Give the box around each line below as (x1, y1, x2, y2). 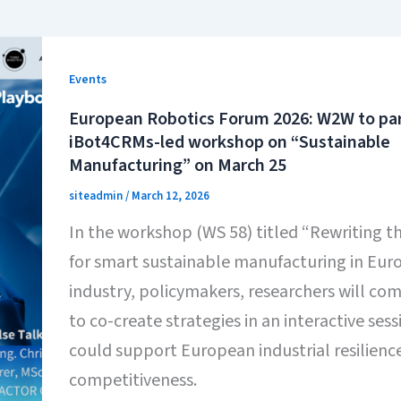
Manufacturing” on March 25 (68, 153, 286, 179)
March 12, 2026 (131, 188, 209, 205)
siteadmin (68, 188, 125, 205)
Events (68, 71, 107, 90)
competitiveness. (68, 367, 197, 393)
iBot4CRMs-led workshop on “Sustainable (68, 130, 390, 156)
